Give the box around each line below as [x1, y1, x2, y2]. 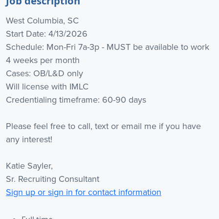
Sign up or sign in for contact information [6, 186, 161, 198]
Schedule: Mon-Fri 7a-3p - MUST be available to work [6, 41, 209, 53]
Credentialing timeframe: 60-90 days [6, 93, 146, 106]
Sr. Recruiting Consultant [6, 173, 99, 185]
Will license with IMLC [6, 80, 88, 93]
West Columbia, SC [6, 14, 79, 27]
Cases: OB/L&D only [6, 67, 83, 80]
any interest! [6, 133, 52, 146]
